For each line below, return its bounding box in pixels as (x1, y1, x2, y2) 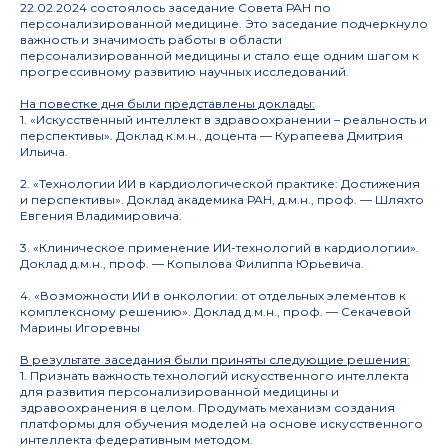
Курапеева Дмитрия (275, 128, 403, 143)
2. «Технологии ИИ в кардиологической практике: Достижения (20, 176, 420, 191)
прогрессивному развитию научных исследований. (20, 64, 349, 79)
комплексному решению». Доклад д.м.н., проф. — (20, 304, 341, 319)
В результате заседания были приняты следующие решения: (20, 352, 410, 367)
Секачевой (341, 304, 411, 319)
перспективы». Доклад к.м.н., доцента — (20, 128, 275, 143)
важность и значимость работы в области (20, 32, 282, 47)
